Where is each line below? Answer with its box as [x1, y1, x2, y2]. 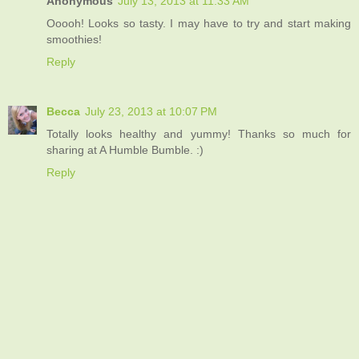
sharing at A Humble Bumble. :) [46, 143, 204, 156]
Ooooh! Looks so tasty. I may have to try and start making [46, 16, 351, 30]
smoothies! [46, 32, 102, 46]
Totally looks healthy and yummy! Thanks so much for [46, 127, 351, 140]
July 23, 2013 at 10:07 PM [85, 104, 217, 118]
